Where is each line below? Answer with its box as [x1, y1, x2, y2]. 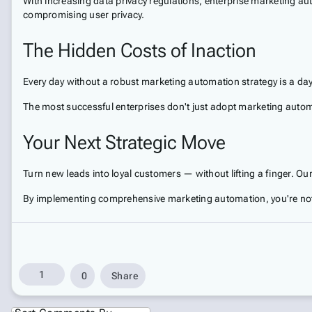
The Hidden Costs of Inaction [23, 39, 256, 62]
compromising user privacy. [23, 9, 145, 20]
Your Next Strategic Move [23, 131, 226, 154]
